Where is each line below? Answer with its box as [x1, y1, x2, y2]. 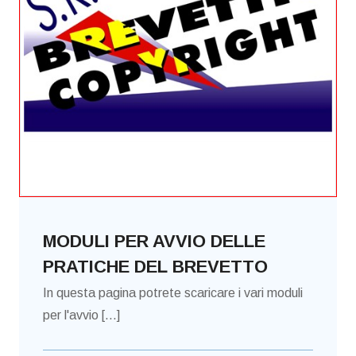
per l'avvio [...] [43, 308, 120, 323]
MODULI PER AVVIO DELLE [43, 231, 265, 252]
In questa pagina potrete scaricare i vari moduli [43, 286, 303, 300]
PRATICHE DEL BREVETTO [43, 257, 268, 277]
